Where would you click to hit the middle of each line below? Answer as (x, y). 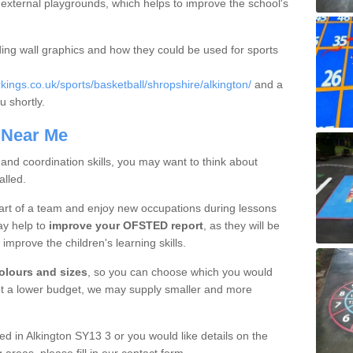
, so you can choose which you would (180, 272)
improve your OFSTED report (124, 225)
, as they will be (241, 225)
